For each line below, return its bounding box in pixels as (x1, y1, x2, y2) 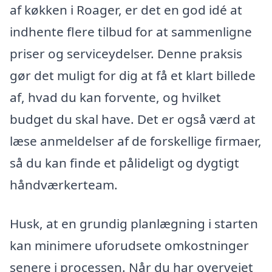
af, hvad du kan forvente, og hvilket (10, 88, 221, 106)
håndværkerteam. (10, 175, 118, 193)
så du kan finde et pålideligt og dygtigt (10, 154, 239, 171)
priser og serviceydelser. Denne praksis (10, 44, 242, 62)
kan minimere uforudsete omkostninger (10, 236, 249, 254)
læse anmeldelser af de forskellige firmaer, (10, 132, 262, 149)
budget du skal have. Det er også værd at (10, 110, 256, 127)
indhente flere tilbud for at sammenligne (10, 22, 252, 40)
